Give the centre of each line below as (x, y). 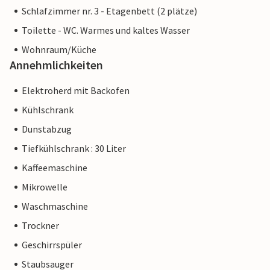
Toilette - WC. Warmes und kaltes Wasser (106, 30)
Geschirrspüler (52, 245)
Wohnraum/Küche (59, 50)
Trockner (40, 226)
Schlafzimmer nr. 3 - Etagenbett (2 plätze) (109, 11)
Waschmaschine (55, 206)
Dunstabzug (47, 129)
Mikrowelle (45, 187)
